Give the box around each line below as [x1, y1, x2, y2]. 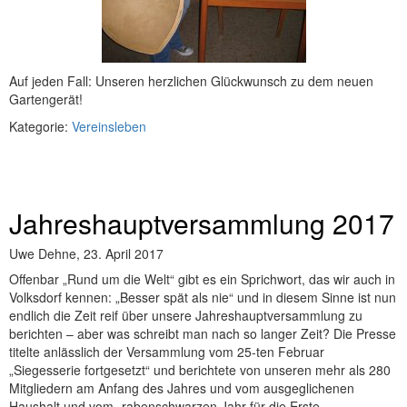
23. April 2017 [84, 244, 164, 263]
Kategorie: [9, 117, 72, 136]
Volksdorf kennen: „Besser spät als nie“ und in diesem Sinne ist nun [9, 288, 396, 307]
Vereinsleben [72, 117, 146, 136]
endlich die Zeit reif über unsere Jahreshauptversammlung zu [9, 306, 362, 325]
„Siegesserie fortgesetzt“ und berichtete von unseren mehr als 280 [9, 361, 391, 380]
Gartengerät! [9, 90, 83, 109]
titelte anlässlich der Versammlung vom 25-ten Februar [9, 342, 324, 362]
